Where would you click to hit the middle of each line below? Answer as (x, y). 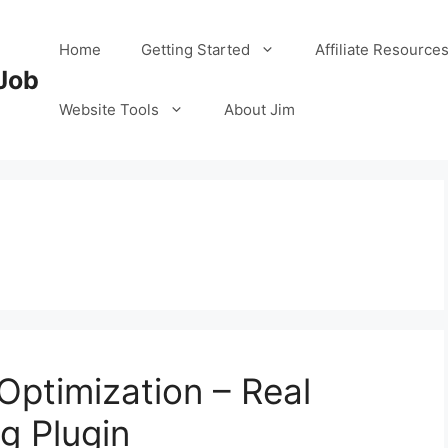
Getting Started (195, 49)
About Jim (259, 109)
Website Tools (109, 109)
